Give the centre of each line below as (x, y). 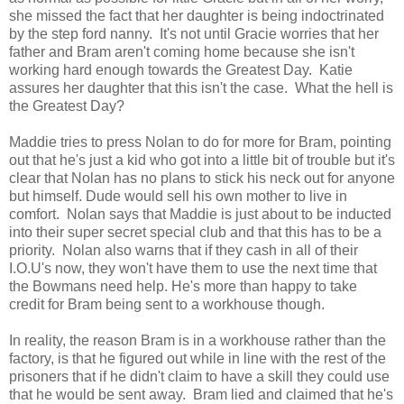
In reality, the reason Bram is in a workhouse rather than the (197, 340)
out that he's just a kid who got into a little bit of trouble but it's (202, 160)
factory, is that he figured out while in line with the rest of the (197, 358)
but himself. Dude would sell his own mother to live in (178, 196)
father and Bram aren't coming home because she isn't (182, 51)
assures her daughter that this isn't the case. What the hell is (201, 87)
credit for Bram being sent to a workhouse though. (167, 304)
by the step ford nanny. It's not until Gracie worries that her (194, 33)
